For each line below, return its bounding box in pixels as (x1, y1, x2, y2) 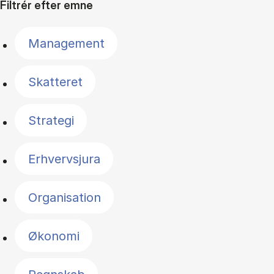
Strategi (28, 113, 74, 128)
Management (28, 35, 105, 51)
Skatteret (28, 74, 83, 89)
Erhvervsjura (28, 151, 100, 166)
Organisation (28, 190, 101, 205)
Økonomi (28, 228, 80, 243)
